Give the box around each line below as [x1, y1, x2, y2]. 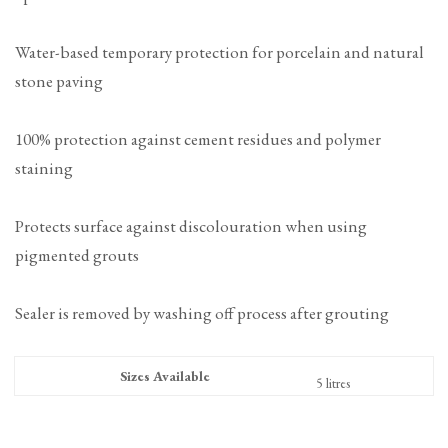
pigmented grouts [15, 243, 139, 266]
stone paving [15, 69, 103, 92]
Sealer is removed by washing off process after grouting [15, 301, 389, 324]
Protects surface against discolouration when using [15, 214, 367, 237]
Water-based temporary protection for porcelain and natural [15, 40, 424, 63]
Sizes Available [120, 366, 210, 385]
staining [15, 156, 73, 179]
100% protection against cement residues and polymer [15, 127, 381, 150]
